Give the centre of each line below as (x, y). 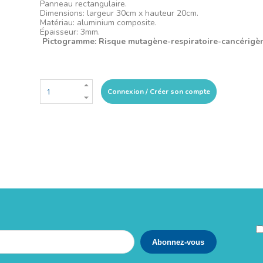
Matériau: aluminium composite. (98, 23)
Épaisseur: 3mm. (70, 32)
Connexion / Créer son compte (159, 92)
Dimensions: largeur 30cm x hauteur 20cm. (119, 13)
